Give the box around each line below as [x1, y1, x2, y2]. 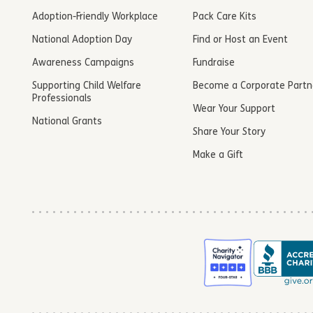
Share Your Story [193, 127, 266, 138]
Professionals [32, 94, 92, 105]
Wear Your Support [193, 104, 276, 115]
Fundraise [193, 58, 235, 69]
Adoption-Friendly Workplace [32, 12, 158, 23]
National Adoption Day [32, 35, 132, 46]
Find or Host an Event [193, 35, 289, 46]
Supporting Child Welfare [32, 81, 141, 92]
